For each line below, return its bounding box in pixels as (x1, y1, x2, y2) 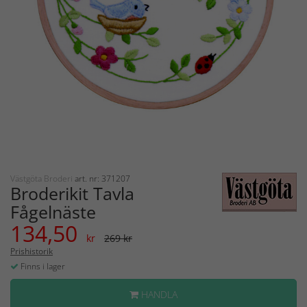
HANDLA (138, 287, 177, 301)
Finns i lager (19, 260, 65, 272)
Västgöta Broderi (10, 172, 75, 184)
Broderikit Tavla (10, 181, 134, 205)
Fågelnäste (10, 199, 96, 223)
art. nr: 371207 (75, 172, 130, 184)
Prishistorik (10, 245, 53, 257)
